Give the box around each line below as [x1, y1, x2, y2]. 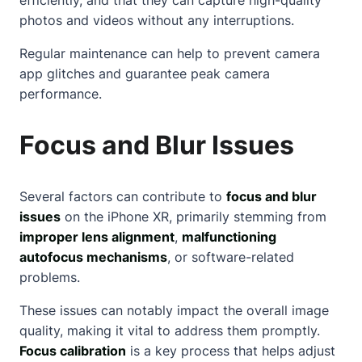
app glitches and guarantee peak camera [19, 65, 270, 82]
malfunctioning [182, 228, 276, 245]
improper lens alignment [19, 228, 175, 245]
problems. [19, 268, 80, 285]
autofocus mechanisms [19, 248, 167, 265]
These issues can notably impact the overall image [19, 301, 329, 318]
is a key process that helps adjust [126, 342, 335, 359]
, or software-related [167, 248, 294, 265]
